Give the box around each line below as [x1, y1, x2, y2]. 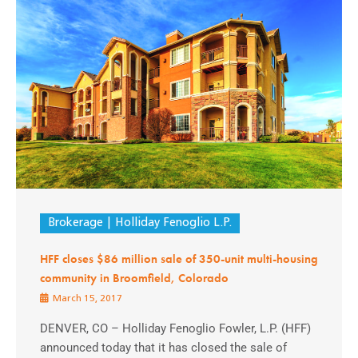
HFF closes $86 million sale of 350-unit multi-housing [40, 251, 318, 266]
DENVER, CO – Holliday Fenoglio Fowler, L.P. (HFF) [40, 320, 311, 336]
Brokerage [48, 217, 103, 229]
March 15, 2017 [50, 293, 122, 304]
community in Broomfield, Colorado [40, 270, 229, 285]
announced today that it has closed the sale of [40, 340, 287, 355]
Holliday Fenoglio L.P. [114, 217, 232, 229]
